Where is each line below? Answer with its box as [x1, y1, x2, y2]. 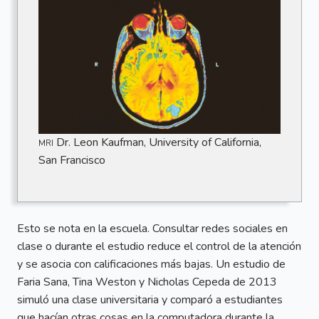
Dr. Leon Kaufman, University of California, [53, 135, 261, 151]
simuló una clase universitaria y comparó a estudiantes [17, 292, 283, 308]
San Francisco [38, 152, 105, 169]
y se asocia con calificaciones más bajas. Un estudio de [17, 256, 286, 273]
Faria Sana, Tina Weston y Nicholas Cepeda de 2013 [17, 274, 277, 291]
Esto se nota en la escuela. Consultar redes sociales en [17, 221, 288, 237]
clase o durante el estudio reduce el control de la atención [17, 239, 301, 255]
